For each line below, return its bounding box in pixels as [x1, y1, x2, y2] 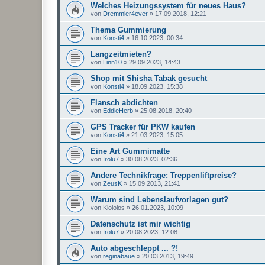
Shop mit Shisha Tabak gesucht [91, 74, 207, 83]
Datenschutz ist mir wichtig [91, 219, 190, 229]
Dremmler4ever [103, 10, 148, 18]
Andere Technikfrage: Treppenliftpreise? [91, 171, 237, 180]
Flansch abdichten [91, 98, 158, 108]
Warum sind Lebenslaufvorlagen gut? [91, 195, 228, 205]
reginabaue [103, 253, 135, 260]
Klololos [103, 204, 125, 212]
